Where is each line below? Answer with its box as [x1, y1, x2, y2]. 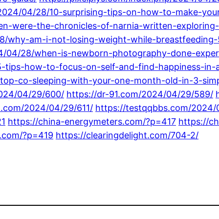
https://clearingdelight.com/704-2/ [56, 130, 198, 140]
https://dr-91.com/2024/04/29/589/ [66, 88, 213, 99]
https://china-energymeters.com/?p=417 [8, 116, 176, 127]
